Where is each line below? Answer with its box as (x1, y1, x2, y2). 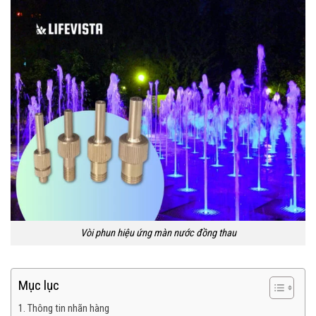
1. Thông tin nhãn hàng (18, 302, 109, 315)
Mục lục (18, 277, 59, 294)
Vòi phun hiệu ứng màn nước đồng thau (80, 227, 236, 240)
